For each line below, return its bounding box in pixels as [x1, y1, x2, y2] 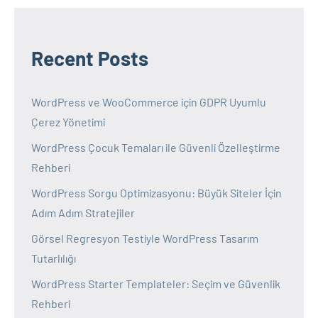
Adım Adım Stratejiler [31, 205, 135, 219]
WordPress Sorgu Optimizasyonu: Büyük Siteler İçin [31, 185, 282, 199]
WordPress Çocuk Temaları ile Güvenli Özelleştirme [31, 140, 280, 154]
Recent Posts [31, 45, 148, 70]
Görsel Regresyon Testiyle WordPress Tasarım [31, 231, 258, 245]
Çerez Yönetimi [31, 114, 105, 128]
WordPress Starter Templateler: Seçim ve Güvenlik [31, 276, 280, 290]
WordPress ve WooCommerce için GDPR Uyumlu [31, 94, 266, 109]
